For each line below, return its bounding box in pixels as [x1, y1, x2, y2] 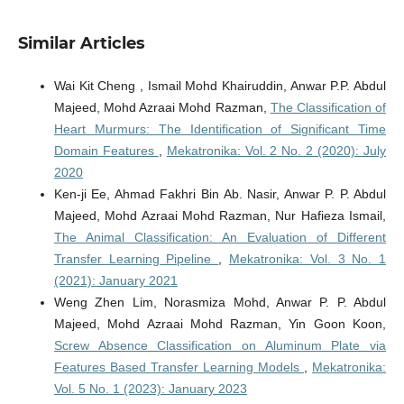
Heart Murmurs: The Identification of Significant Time [53, 122, 387, 137]
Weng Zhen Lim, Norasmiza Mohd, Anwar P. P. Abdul [53, 295, 387, 310]
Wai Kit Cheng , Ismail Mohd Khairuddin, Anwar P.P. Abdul [53, 78, 387, 94]
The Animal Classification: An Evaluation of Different [53, 230, 387, 245]
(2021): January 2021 [53, 273, 178, 289]
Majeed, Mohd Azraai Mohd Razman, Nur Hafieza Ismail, [53, 208, 387, 224]
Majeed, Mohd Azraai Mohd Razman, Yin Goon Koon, [53, 317, 387, 332]
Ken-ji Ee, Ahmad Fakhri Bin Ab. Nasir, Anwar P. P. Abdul [53, 187, 387, 202]
